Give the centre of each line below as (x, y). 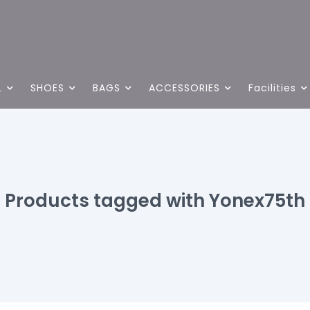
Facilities (272, 88)
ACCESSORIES (184, 88)
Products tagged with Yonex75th (155, 201)
